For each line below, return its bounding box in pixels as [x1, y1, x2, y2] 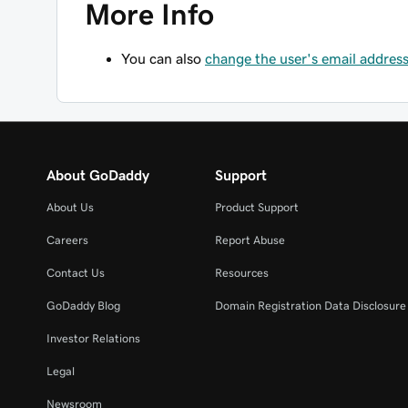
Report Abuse [214, 234, 285, 246]
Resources [214, 267, 269, 279]
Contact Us [46, 267, 105, 279]
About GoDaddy [46, 168, 149, 182]
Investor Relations [46, 332, 140, 344]
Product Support [214, 201, 299, 213]
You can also [121, 51, 205, 66]
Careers [46, 234, 88, 246]
